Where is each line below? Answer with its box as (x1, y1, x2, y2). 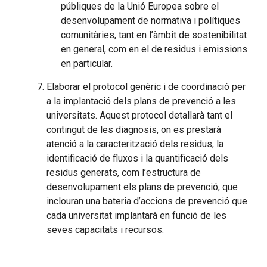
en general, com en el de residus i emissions (61, 44, 247, 55)
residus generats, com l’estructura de (46, 167, 201, 178)
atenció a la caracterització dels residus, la (46, 138, 223, 150)
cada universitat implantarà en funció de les (46, 210, 226, 221)
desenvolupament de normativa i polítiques (61, 15, 240, 26)
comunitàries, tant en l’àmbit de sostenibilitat (61, 29, 247, 41)
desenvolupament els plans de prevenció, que (46, 181, 238, 193)
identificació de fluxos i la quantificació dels (46, 153, 228, 164)
